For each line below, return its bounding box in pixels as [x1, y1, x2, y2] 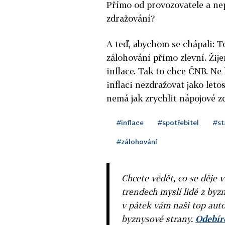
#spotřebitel [158, 118, 199, 127]
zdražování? [106, 13, 155, 24]
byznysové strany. [122, 213, 195, 224]
